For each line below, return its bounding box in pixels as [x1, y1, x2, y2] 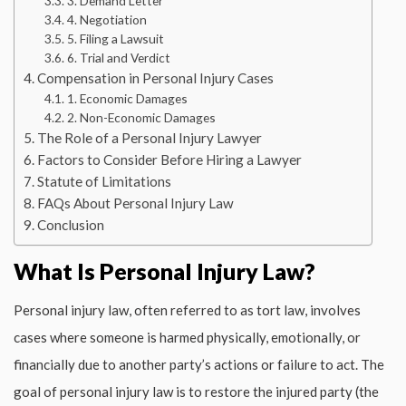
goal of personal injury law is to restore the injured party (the [14, 382, 379, 400]
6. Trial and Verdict [66, 49, 170, 65]
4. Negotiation [66, 11, 147, 27]
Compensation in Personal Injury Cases [37, 69, 275, 86]
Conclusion [37, 216, 105, 233]
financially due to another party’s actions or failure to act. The [14, 355, 384, 372]
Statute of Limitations [37, 172, 172, 189]
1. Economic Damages [66, 90, 188, 106]
